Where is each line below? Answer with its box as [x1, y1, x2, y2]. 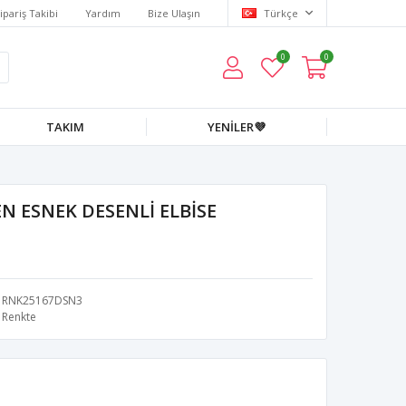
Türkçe [261, 5, 301, 20]
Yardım [85, 5, 121, 20]
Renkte [2, 309, 36, 324]
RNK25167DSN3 [2, 293, 82, 308]
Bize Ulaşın [148, 5, 200, 20]
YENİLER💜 [208, 119, 266, 135]
